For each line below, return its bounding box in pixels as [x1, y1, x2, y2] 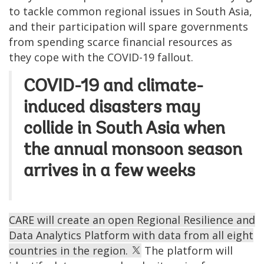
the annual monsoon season [24, 141, 242, 160]
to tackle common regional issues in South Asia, [9, 4, 252, 18]
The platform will [141, 243, 233, 258]
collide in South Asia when [24, 120, 225, 138]
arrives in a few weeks [24, 163, 195, 181]
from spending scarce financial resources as [9, 34, 232, 49]
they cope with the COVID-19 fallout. [9, 49, 193, 64]
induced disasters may [24, 99, 200, 117]
